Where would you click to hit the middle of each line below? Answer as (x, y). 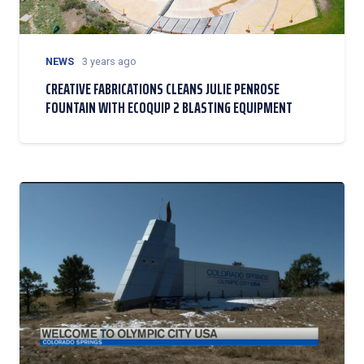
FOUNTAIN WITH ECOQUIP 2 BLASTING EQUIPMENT (169, 108)
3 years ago (109, 62)
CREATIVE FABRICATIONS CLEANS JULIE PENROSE (162, 89)
